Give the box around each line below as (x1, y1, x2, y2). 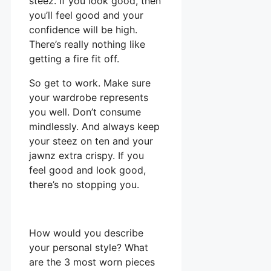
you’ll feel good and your (29, 8, 143, 21)
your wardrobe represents (29, 91, 148, 103)
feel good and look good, (29, 163, 146, 176)
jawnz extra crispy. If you (29, 149, 144, 162)
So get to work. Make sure (29, 76, 151, 89)
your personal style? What (29, 241, 148, 253)
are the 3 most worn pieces (29, 255, 155, 268)
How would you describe (29, 226, 143, 239)
